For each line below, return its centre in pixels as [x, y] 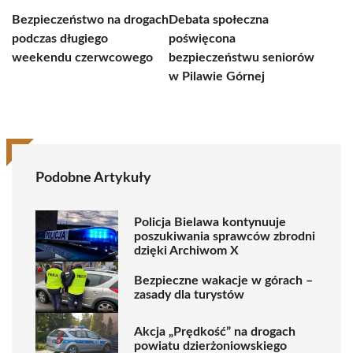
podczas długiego [60, 39]
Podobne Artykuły [93, 178]
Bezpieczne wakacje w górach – [223, 280]
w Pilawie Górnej [217, 76]
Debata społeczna [219, 20]
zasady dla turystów [189, 294]
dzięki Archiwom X [186, 250]
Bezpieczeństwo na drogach [90, 20]
